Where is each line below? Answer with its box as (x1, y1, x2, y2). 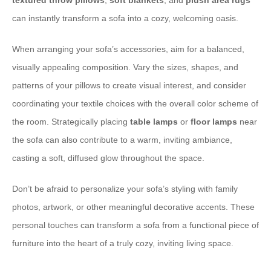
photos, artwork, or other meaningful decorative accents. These (12, 202, 255, 212)
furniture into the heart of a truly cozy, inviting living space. (12, 238, 233, 248)
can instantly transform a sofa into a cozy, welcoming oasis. (12, 13, 238, 23)
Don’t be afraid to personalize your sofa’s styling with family (12, 184, 238, 194)
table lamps (130, 117, 178, 126)
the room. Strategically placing (12, 117, 130, 126)
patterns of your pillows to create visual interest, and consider (12, 80, 246, 90)
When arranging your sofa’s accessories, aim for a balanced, (12, 44, 244, 54)
